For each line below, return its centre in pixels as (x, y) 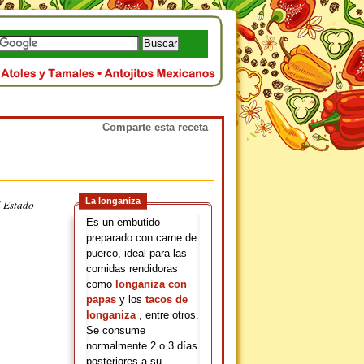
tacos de (167, 299)
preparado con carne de (141, 238)
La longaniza (113, 201)
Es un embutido (123, 222)
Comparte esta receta (155, 127)
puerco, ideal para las (136, 253)
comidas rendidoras (132, 269)
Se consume (116, 330)
